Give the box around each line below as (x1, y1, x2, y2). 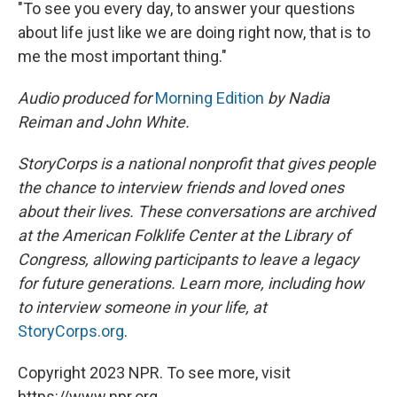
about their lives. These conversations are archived (18, 201, 375, 221)
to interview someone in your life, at (18, 297, 267, 316)
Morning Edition (155, 88, 264, 107)
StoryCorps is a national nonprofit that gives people (18, 153, 376, 173)
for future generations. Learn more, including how (18, 273, 364, 292)
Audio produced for (18, 88, 152, 107)
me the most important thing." (18, 46, 227, 66)
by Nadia (268, 88, 330, 107)
